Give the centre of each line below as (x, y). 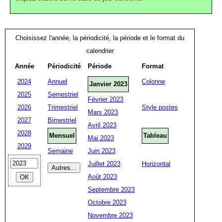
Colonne (153, 82)
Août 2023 (102, 177)
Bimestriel (62, 120)
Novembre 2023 (110, 215)
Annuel (57, 82)
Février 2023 (106, 99)
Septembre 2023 (111, 190)
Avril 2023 (102, 125)
